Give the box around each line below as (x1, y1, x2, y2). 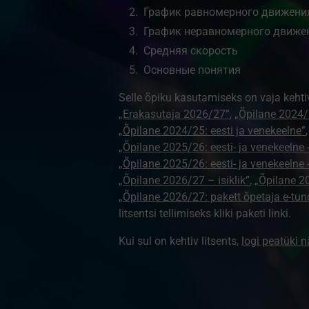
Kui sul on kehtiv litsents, (118, 235, 241, 248)
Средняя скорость (143, 44, 238, 57)
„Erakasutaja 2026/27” (118, 108, 230, 121)
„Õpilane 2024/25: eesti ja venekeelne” (118, 124, 306, 137)
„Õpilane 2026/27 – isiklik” (118, 174, 250, 187)
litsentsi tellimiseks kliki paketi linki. (118, 207, 291, 220)
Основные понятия (143, 63, 241, 77)
